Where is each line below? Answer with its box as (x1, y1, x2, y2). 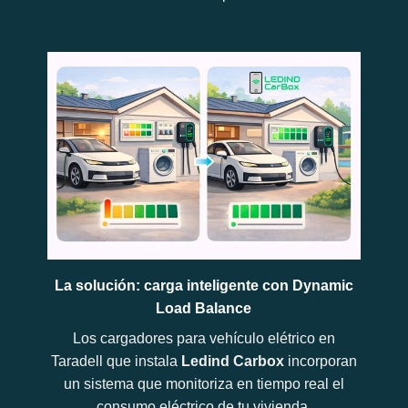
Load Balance (156, 301, 252, 317)
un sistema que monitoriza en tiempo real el (63, 376, 344, 393)
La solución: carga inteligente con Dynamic (54, 278, 353, 294)
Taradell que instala (50, 353, 181, 370)
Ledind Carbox (180, 353, 288, 370)
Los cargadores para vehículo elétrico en (72, 331, 335, 347)
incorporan (287, 353, 357, 370)
